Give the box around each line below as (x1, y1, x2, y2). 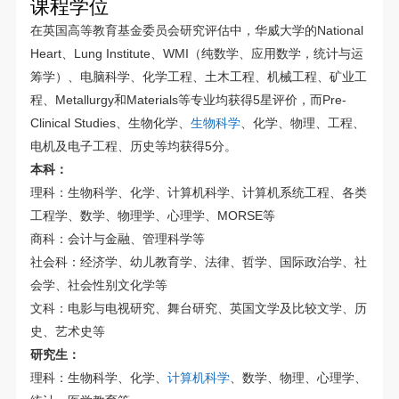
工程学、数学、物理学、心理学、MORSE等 (30, 208, 276, 224)
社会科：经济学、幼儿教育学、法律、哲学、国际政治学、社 (30, 255, 368, 270)
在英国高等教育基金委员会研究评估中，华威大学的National (30, 23, 364, 38)
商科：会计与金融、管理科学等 (30, 232, 206, 247)
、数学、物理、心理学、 (230, 370, 368, 386)
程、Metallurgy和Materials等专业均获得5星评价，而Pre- (30, 93, 347, 108)
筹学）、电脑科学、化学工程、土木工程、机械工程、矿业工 (30, 69, 368, 85)
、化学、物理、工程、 (240, 116, 366, 131)
